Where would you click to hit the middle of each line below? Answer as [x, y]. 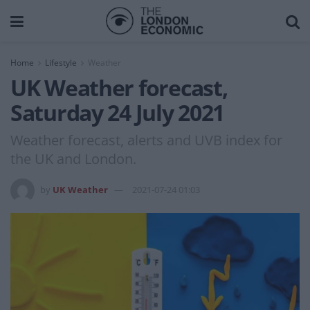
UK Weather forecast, [119, 88]
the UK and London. [73, 158]
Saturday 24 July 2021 [118, 112]
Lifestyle [61, 63]
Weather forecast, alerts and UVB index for [146, 140]
